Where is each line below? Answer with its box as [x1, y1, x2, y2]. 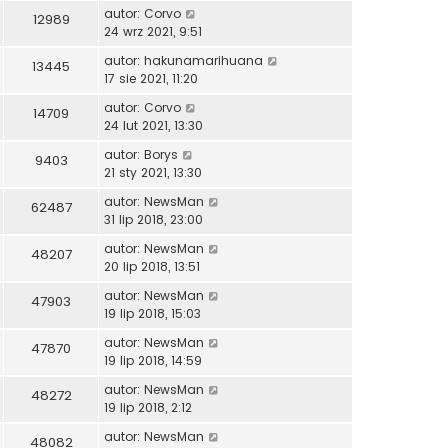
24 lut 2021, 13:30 [104, 116, 203, 134]
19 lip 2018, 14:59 [104, 351, 202, 369]
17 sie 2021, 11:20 [104, 69, 198, 87]
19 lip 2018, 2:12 [104, 398, 192, 416]
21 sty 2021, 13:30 [104, 163, 202, 181]
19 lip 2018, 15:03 [104, 304, 201, 322]
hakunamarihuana [144, 51, 263, 69]
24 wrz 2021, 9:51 [104, 22, 202, 40]
